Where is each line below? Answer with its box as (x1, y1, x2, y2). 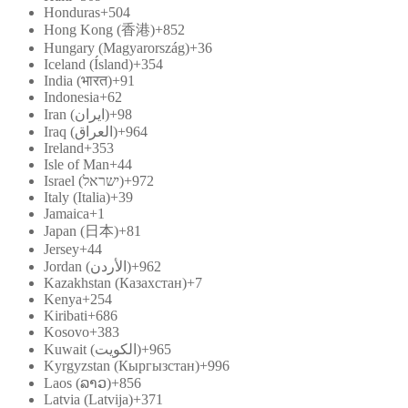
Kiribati (44, 307, 87, 323)
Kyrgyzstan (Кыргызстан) (44, 357, 199, 373)
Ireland (44, 139, 84, 156)
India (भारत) (44, 72, 112, 88)
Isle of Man (44, 156, 109, 172)
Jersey (44, 240, 79, 257)
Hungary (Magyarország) (44, 39, 189, 56)
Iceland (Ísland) (44, 56, 133, 72)
